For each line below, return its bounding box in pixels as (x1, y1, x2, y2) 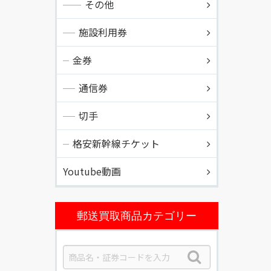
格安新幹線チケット (73, 136, 160, 151)
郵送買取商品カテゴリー (77, 209, 197, 222)
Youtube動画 (63, 164, 121, 178)
